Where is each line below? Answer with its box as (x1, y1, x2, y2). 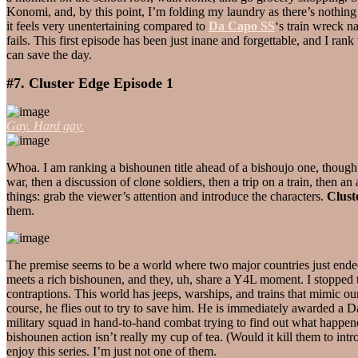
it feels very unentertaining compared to (6, 18, 209, 33)
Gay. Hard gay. (6, 118, 84, 133)
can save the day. (6, 47, 92, 62)
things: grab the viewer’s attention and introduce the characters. (6, 189, 327, 203)
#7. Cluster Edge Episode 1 (6, 74, 173, 91)
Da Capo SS (209, 18, 275, 33)
